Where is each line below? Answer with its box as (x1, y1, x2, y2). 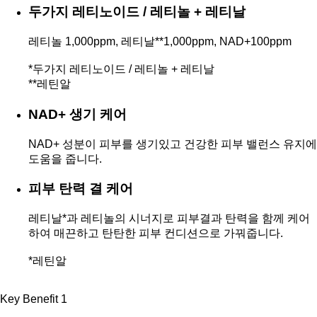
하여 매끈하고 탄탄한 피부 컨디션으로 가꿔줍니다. (28, 226, 283, 239)
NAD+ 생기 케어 (28, 106, 127, 122)
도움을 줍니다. (28, 152, 102, 165)
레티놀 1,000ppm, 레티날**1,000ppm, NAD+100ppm (28, 35, 292, 48)
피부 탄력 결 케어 (28, 181, 133, 197)
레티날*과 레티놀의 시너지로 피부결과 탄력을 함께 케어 (28, 212, 310, 224)
